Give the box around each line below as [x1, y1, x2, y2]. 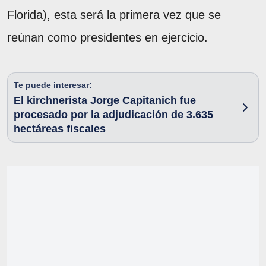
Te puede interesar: [14, 80, 92, 90]
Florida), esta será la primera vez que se [7, 8, 221, 21]
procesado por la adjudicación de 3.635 [14, 108, 213, 121]
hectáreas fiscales [14, 122, 106, 135]
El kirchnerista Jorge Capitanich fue [14, 94, 196, 106]
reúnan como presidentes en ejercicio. [7, 30, 208, 44]
